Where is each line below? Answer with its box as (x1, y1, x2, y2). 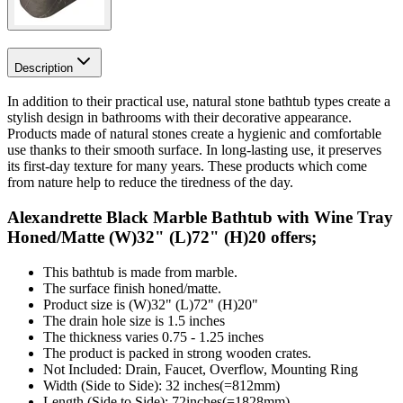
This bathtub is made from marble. (43, 264, 237, 280)
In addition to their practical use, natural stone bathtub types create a (7, 94, 390, 110)
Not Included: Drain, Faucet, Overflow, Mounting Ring (43, 361, 358, 377)
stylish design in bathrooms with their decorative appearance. (7, 110, 352, 126)
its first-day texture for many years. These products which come (7, 158, 367, 175)
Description (14, 60, 73, 75)
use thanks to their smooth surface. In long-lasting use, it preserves (7, 142, 381, 158)
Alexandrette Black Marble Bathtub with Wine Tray (7, 208, 393, 228)
